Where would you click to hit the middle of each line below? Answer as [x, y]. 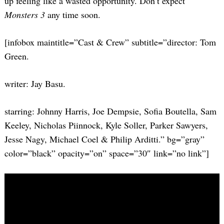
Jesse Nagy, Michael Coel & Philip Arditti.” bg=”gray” [104, 139]
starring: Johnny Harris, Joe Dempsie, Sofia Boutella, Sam [110, 111]
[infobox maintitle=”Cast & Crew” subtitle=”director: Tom [110, 42]
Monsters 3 [25, 14]
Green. [17, 56]
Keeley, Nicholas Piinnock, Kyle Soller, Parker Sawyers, [106, 125]
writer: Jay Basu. [35, 83]
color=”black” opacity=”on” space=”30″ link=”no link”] [107, 153]
